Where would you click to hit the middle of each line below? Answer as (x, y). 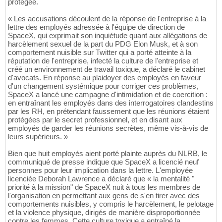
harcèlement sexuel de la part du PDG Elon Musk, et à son (103, 44)
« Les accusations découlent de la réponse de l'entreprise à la (107, 19)
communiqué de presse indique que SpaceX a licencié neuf (103, 162)
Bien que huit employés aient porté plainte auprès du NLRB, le (108, 154)
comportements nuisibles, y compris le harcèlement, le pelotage (111, 204)
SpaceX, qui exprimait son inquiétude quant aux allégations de (108, 36)
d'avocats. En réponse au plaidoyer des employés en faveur (105, 78)
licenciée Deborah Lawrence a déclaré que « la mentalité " (101, 179)
